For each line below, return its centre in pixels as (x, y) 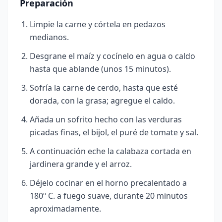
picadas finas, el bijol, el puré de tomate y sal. (114, 132)
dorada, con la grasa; (70, 101)
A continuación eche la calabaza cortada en (111, 151)
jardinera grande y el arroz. (81, 164)
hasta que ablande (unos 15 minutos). (100, 69)
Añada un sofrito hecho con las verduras (106, 119)
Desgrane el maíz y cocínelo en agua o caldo (112, 56)
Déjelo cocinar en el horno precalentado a (108, 183)
